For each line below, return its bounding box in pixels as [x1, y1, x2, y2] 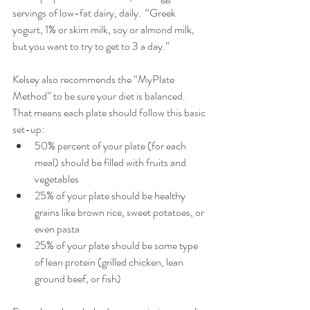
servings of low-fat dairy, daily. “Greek [12, 4, 178, 21]
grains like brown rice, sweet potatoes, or [35, 203, 206, 220]
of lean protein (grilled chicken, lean [35, 253, 185, 270]
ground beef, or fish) [35, 270, 123, 286]
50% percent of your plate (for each [35, 137, 188, 154]
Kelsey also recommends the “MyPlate [12, 71, 176, 87]
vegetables [35, 170, 83, 187]
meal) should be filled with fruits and [35, 154, 188, 170]
